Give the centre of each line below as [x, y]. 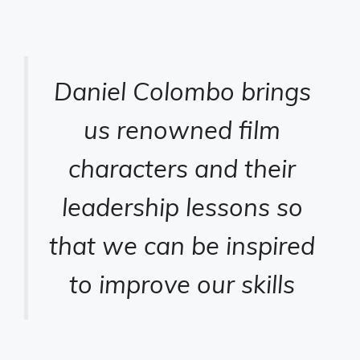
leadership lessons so [182, 207]
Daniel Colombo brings [182, 91]
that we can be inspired [182, 245]
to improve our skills [182, 284]
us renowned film [182, 130]
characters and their [182, 168]
